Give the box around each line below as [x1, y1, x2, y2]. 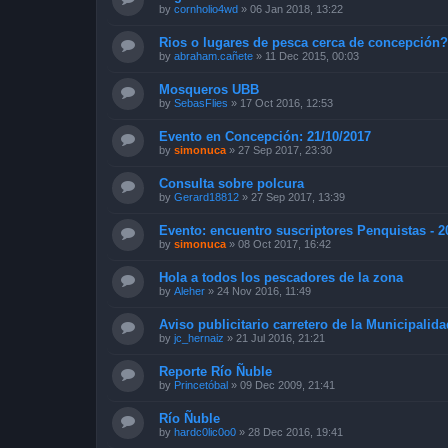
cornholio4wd [174, 3, 238, 15]
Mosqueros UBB [159, 82, 259, 97]
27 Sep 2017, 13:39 [251, 191, 345, 203]
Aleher [174, 285, 205, 297]
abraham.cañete [174, 50, 253, 62]
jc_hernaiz [174, 332, 224, 344]
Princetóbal [174, 379, 228, 391]
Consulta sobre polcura [159, 176, 304, 191]
